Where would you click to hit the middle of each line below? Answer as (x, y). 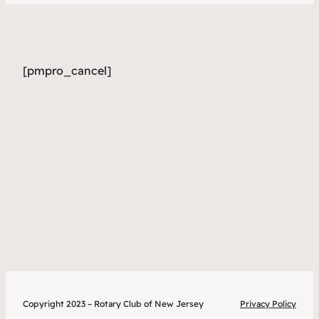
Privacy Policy (268, 304)
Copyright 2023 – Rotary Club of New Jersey (113, 304)
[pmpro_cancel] (67, 70)
